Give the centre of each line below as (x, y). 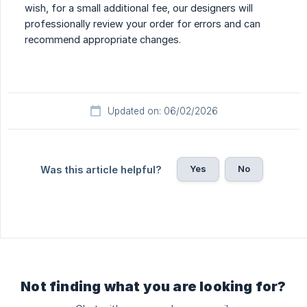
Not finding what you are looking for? (153, 287)
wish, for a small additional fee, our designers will (139, 8)
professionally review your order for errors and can (143, 24)
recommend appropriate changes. (103, 40)
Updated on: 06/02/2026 (162, 111)
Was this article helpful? (101, 170)
